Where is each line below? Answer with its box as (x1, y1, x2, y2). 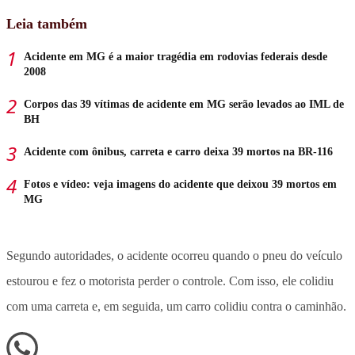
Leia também (6, 15, 87, 32)
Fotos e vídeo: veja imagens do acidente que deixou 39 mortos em (24, 177, 337, 190)
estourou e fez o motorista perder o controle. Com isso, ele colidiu (6, 273, 334, 288)
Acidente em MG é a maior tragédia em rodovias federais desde (24, 50, 327, 63)
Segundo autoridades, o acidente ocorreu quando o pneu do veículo (6, 248, 342, 262)
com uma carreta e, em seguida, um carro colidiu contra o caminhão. (6, 299, 346, 313)
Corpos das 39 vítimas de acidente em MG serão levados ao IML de (24, 97, 344, 110)
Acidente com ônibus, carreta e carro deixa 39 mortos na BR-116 (24, 145, 333, 158)
